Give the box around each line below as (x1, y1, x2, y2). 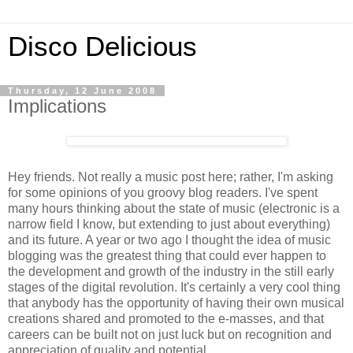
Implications (8, 95, 106, 117)
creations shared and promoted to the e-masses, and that (8, 311, 324, 325)
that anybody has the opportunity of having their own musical (8, 295, 344, 310)
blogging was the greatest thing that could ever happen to (8, 248, 326, 262)
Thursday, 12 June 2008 (8, 86, 157, 95)
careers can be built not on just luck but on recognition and (8, 327, 332, 341)
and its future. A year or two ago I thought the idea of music (8, 232, 331, 247)
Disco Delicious (8, 32, 197, 61)
